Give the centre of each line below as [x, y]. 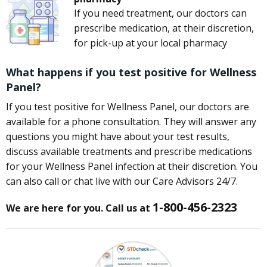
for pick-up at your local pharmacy [150, 43]
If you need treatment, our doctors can [160, 13]
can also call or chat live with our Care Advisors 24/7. [122, 181]
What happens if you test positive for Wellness [131, 72]
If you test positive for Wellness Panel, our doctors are [128, 107]
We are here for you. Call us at [79, 208]
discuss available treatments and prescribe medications [129, 152]
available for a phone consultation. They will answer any [131, 122]
